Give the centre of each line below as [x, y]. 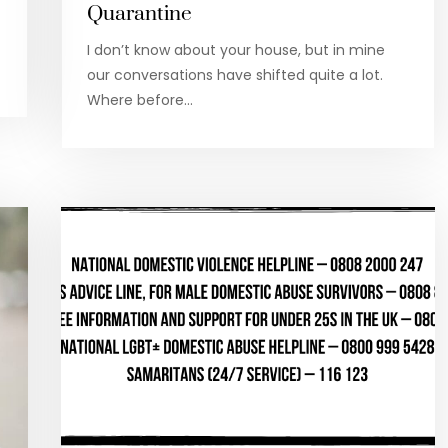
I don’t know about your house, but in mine [235, 50]
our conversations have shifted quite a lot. [234, 75]
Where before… [139, 100]
